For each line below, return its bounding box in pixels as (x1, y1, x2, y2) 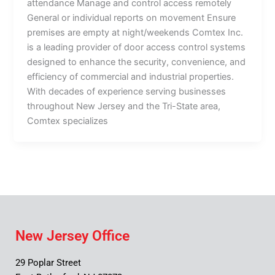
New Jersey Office (15, 228, 130, 245)
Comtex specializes (27, 115, 109, 126)
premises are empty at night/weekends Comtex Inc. (27, 26, 244, 38)
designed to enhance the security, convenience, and (27, 56, 246, 68)
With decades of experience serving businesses (27, 85, 227, 97)
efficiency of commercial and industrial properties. (27, 71, 234, 82)
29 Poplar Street (15, 257, 81, 269)
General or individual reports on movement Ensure (27, 12, 236, 23)
